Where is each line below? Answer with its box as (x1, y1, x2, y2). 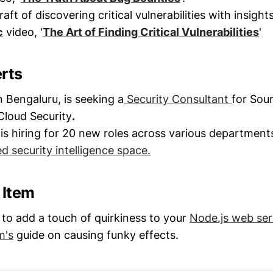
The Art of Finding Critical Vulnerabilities (43, 25, 259, 38)
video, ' (3, 25, 43, 38)
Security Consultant (124, 93, 232, 106)
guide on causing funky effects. (13, 228, 179, 241)
